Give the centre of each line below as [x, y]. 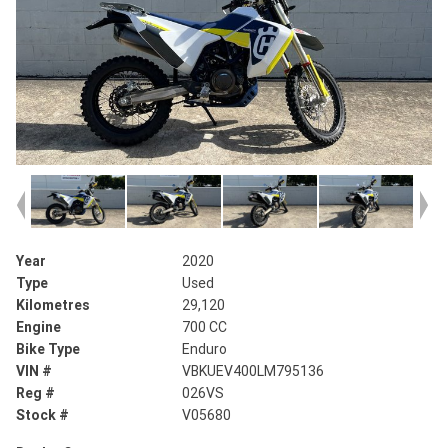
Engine [38, 327]
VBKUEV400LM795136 [253, 371]
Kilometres [53, 305]
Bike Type [48, 349]
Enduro [205, 349]
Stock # [42, 415]
